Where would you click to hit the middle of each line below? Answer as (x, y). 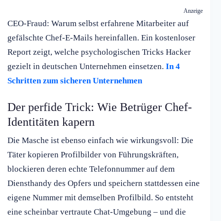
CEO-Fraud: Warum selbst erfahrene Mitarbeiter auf (98, 24)
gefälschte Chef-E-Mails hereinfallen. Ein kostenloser (101, 38)
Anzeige (193, 11)
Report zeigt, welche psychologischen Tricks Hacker (99, 52)
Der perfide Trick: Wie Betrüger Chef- (100, 107)
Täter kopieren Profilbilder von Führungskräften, (93, 155)
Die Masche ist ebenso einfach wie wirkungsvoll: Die (100, 141)
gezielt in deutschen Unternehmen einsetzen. (87, 67)
